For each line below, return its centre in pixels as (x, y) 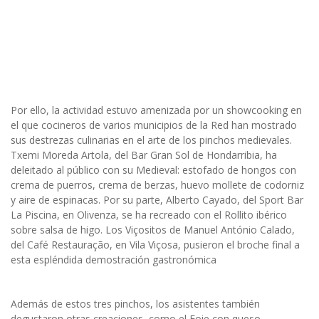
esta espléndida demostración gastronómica (114, 260)
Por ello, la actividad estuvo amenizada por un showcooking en (156, 110)
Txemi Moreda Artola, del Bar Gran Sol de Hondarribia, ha (144, 155)
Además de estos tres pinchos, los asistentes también (135, 304)
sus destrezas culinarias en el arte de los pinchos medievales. (151, 140)
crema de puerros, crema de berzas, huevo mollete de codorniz (157, 185)
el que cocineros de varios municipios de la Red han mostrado (154, 125)
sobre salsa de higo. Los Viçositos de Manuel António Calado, (153, 230)
